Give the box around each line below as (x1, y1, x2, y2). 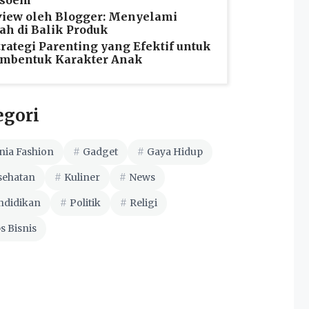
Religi (130, 197, 157, 210)
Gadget (83, 146, 118, 159)
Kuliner (64, 171, 100, 184)
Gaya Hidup (147, 146, 203, 159)
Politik (70, 197, 101, 210)
